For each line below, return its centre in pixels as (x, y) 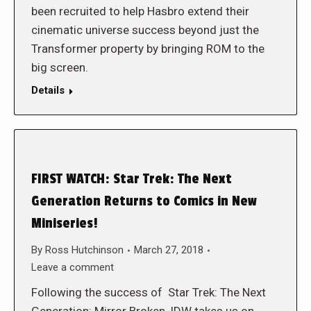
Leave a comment (73, 267)
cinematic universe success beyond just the (145, 30)
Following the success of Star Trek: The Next (149, 292)
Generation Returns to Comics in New (144, 201)
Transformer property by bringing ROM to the (148, 49)
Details (48, 90)
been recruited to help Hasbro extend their (140, 11)
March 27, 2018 (169, 250)
